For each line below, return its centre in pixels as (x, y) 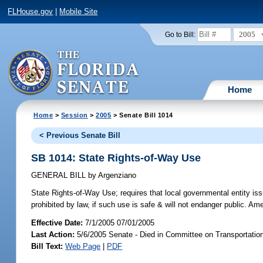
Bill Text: (47, 246)
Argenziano (117, 176)
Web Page (83, 246)
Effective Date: (58, 222)
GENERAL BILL (60, 176)
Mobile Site (79, 12)
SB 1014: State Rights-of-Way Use (116, 158)
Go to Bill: (180, 34)
